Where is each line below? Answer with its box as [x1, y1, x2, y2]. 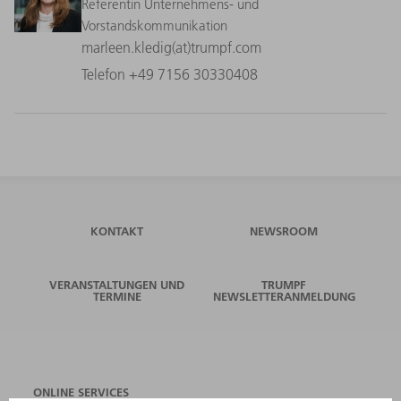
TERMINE [92, 288, 141, 303]
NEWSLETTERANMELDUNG [212, 288, 355, 303]
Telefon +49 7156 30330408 [81, 64, 259, 83]
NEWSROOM [250, 223, 319, 238]
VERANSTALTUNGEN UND [49, 277, 185, 292]
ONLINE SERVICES [33, 384, 130, 399]
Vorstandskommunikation [81, 16, 228, 34]
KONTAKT [90, 223, 144, 238]
